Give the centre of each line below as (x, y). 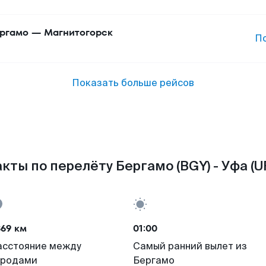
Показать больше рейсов (133, 83)
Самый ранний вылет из (190, 246)
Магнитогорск (78, 32)
